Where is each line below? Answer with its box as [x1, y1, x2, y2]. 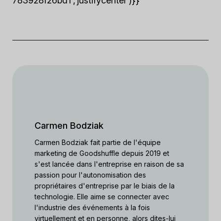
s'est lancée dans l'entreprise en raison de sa [35, 160, 184, 168]
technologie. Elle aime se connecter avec [35, 192, 169, 201]
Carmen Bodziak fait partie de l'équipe [35, 138, 161, 147]
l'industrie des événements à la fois [35, 203, 150, 212]
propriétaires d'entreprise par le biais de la [35, 182, 175, 190]
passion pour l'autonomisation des [35, 171, 146, 179]
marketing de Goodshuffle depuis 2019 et [35, 149, 169, 157]
